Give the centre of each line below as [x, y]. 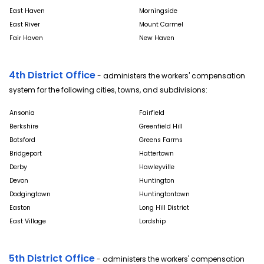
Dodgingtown [30, 194]
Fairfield [152, 113]
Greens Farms [161, 140]
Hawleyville [157, 167]
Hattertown [156, 154]
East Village [28, 222]
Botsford [22, 140]
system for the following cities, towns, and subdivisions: [108, 90]
